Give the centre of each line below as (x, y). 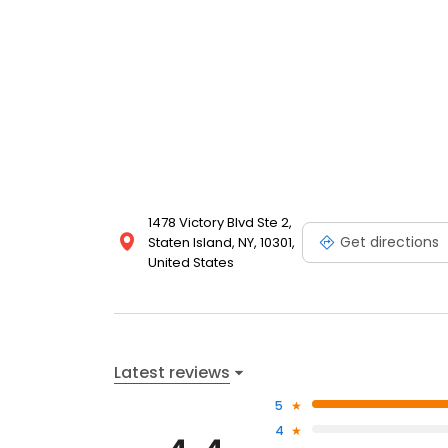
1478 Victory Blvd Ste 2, (220, 223)
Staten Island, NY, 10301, (221, 243)
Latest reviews (172, 372)
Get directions (389, 241)
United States (191, 263)
